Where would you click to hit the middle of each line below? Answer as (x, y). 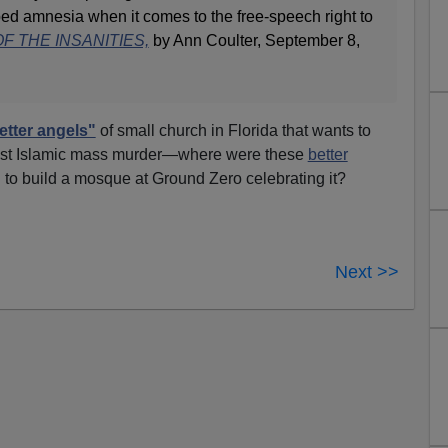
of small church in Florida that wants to (233, 130)
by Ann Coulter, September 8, (254, 40)
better (327, 154)
